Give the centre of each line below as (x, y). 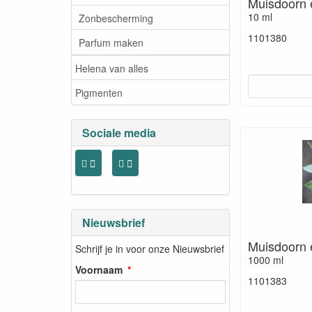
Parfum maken (111, 42)
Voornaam (99, 269)
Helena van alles (112, 68)
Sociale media (119, 133)
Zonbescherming (116, 18)
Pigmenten (99, 92)
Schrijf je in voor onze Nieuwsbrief (150, 248)
